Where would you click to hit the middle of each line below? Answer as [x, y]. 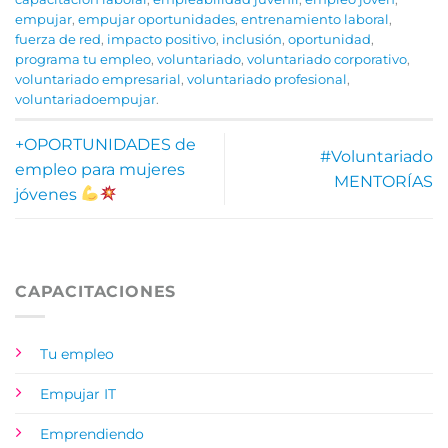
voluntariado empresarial [98, 79]
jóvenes [48, 194]
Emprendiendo [92, 433]
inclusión [252, 39]
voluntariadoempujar [85, 99]
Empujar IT [78, 393]
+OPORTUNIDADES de [105, 144]
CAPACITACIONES [96, 291]
